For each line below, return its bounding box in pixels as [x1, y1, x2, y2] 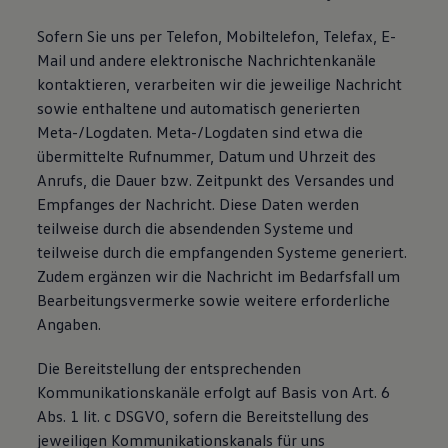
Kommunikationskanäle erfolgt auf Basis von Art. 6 [37, 382, 391, 402]
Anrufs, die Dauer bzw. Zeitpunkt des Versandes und [37, 170, 395, 190]
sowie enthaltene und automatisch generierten [37, 98, 361, 118]
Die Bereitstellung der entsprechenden [37, 358, 302, 378]
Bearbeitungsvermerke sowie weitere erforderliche [37, 290, 391, 310]
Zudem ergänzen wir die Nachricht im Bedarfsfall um [37, 266, 401, 286]
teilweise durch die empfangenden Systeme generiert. [37, 242, 408, 262]
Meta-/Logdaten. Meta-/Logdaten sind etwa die [37, 122, 364, 142]
